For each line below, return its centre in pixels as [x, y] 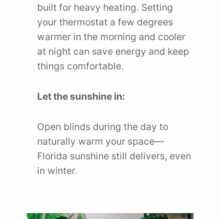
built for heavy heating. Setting [105, 7]
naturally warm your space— [100, 141]
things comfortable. [80, 66]
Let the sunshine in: [81, 96]
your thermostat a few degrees [105, 22]
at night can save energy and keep [113, 51]
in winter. [57, 171]
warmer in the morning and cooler [111, 37]
